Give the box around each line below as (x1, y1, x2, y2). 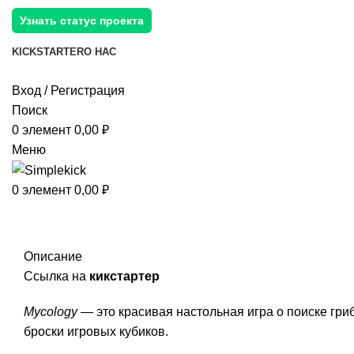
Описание (24, 250, 82, 263)
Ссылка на (24, 269, 89, 283)
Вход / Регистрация (12, 84, 125, 97)
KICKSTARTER (12, 46, 84, 58)
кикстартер (89, 269, 160, 283)
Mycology (24, 305, 77, 318)
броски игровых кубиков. (24, 325, 168, 338)
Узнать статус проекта (20, 14, 144, 27)
